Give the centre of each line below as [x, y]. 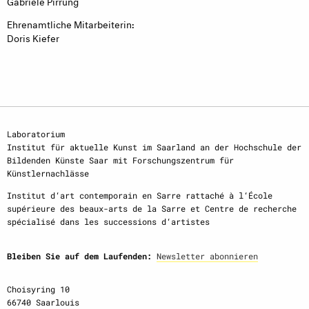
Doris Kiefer [33, 37]
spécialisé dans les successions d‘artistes [108, 221]
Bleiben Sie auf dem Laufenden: [79, 256]
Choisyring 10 [38, 289]
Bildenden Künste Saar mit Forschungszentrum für [120, 160]
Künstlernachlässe [48, 173]
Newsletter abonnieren [207, 256]
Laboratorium [36, 134]
